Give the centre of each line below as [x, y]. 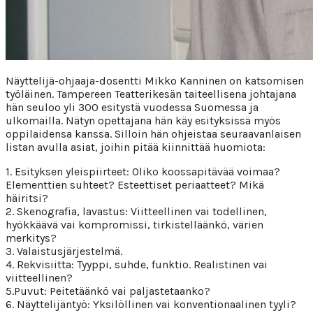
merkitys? [31, 238]
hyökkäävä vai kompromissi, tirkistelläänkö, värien [134, 224]
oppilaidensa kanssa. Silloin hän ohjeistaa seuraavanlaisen [153, 133]
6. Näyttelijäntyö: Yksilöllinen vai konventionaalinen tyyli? [151, 304]
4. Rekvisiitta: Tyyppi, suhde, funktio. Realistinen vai [137, 264]
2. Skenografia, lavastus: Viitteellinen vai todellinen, [136, 211]
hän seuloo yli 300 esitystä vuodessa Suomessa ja [132, 107]
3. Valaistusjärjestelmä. [64, 251]
